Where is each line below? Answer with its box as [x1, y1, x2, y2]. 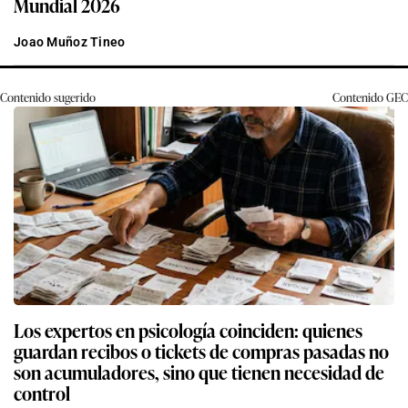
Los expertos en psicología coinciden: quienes [14, 315, 362, 343]
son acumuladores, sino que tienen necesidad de [14, 357, 384, 385]
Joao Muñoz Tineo [14, 34, 126, 49]
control [14, 378, 70, 406]
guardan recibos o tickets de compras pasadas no [14, 336, 389, 364]
